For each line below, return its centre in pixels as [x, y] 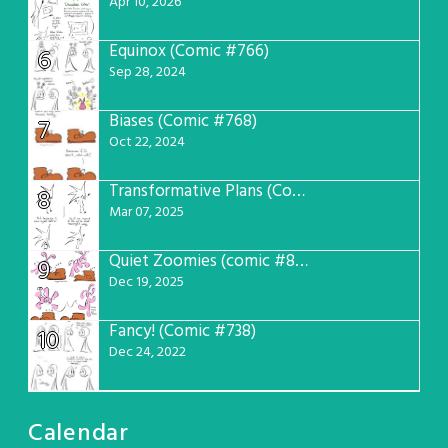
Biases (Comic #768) [183, 121]
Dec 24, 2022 [147, 352]
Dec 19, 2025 [146, 282]
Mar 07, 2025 [146, 212]
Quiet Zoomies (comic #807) [301, 261]
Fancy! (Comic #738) [182, 331]
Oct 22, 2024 [147, 142]
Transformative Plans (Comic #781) [298, 191]
